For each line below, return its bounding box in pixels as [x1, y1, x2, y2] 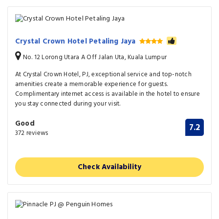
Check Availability [77, 161, 142, 173]
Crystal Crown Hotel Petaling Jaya [15, 35, 138, 47]
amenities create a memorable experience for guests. [15, 79, 168, 89]
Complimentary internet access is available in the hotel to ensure [15, 88, 200, 99]
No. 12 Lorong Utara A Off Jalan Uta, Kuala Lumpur [21, 52, 167, 63]
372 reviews [15, 128, 48, 138]
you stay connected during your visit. [15, 98, 121, 109]
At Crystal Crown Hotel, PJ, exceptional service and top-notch [15, 69, 192, 80]
